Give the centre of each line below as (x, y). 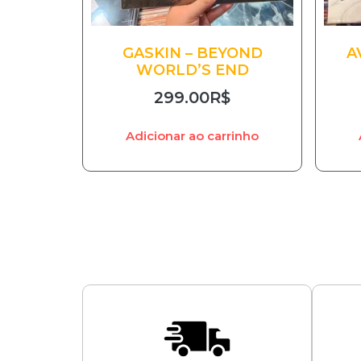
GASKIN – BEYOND (192, 53)
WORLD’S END (192, 70)
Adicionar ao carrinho (192, 136)
